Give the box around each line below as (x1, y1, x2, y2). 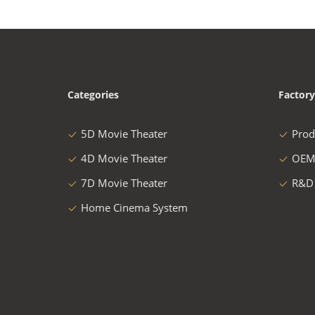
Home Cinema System (81, 200, 188, 214)
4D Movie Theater (81, 151, 167, 165)
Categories (67, 88, 119, 101)
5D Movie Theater (81, 127, 167, 141)
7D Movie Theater (81, 176, 167, 190)
